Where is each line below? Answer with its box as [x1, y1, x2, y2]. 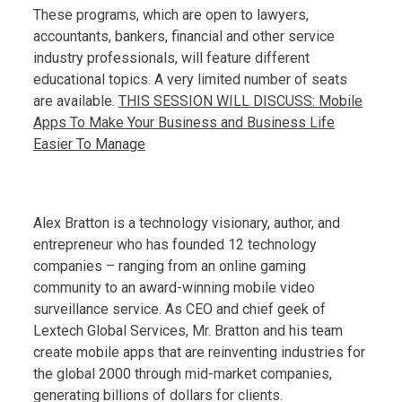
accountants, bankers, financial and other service [33, 27, 335, 45]
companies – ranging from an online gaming [33, 257, 306, 275]
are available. [33, 92, 118, 109]
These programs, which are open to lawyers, [33, 5, 309, 23]
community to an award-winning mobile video [33, 278, 315, 296]
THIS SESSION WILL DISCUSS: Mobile [118, 92, 363, 109]
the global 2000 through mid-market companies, [33, 364, 332, 382]
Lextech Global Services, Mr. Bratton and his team [33, 321, 343, 339]
